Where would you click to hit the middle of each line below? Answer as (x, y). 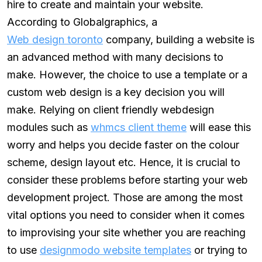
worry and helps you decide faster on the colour (123, 144)
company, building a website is (179, 39)
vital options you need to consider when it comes (126, 215)
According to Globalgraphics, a (82, 22)
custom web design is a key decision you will (116, 92)
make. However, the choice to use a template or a (127, 74)
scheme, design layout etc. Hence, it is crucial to (124, 162)
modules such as (49, 127)
